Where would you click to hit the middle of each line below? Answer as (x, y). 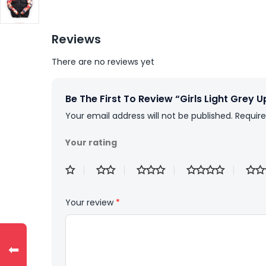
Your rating (91, 142)
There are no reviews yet (103, 62)
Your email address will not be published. (149, 116)
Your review (91, 202)
